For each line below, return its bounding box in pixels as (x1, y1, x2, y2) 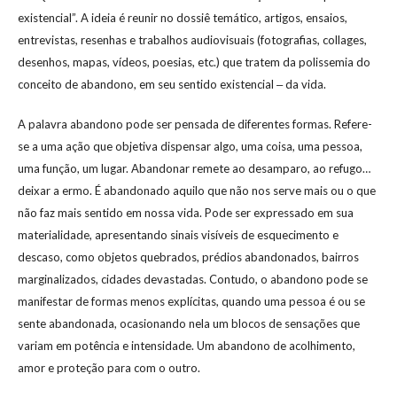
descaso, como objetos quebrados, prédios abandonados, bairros (18, 249, 359, 264)
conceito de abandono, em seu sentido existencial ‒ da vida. (18, 76, 326, 91)
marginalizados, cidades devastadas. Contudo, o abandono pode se (18, 271, 368, 286)
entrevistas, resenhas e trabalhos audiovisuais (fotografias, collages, (18, 32, 367, 47)
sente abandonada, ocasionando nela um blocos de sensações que (18, 315, 360, 331)
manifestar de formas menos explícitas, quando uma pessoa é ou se (18, 293, 365, 308)
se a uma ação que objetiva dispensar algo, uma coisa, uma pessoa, (18, 138, 362, 153)
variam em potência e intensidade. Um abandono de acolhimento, (18, 338, 355, 353)
